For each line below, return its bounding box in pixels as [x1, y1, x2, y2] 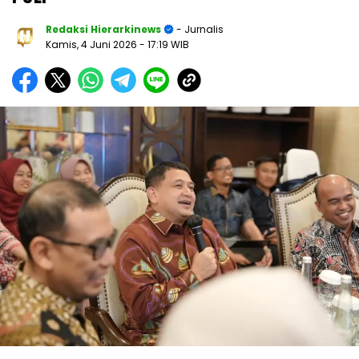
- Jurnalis [174, 22, 224, 37]
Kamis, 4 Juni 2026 [46, 38, 139, 52]
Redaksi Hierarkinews [46, 22, 161, 37]
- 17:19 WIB [139, 38, 189, 52]
